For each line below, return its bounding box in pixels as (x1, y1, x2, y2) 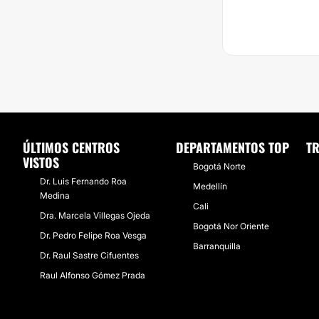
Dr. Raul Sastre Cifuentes (40, 250, 139, 261)
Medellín (192, 181, 227, 192)
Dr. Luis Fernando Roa (40, 176, 127, 187)
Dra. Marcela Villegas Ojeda (40, 210, 150, 221)
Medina (40, 190, 70, 201)
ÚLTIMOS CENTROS (23, 138, 120, 157)
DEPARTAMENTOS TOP (175, 138, 289, 157)
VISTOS (23, 153, 59, 172)
